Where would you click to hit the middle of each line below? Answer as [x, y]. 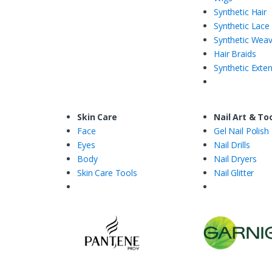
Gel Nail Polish [241, 131]
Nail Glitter [234, 172]
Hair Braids [235, 53]
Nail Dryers [235, 158]
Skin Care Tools [107, 172]
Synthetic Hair [240, 12]
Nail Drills [232, 144]
